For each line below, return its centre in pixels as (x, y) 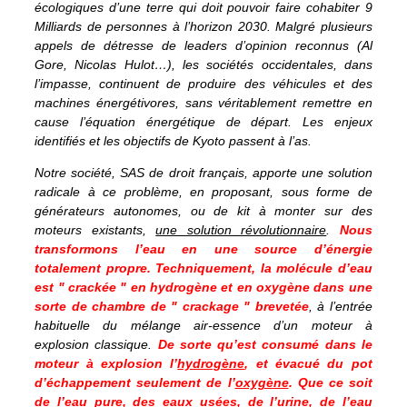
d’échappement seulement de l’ (135, 382)
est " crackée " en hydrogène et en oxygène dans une (203, 287)
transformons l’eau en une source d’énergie (203, 248)
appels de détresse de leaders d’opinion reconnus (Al (203, 45)
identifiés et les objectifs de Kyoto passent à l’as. (174, 140)
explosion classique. (96, 344)
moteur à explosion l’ (106, 363)
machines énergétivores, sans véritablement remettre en (203, 102)
